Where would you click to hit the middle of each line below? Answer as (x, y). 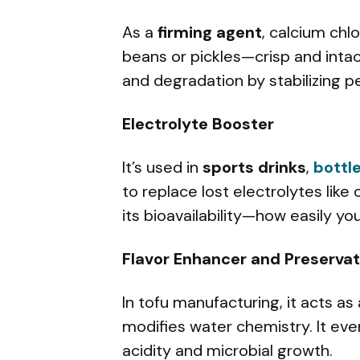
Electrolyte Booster (198, 123)
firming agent (210, 32)
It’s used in (162, 167)
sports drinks (254, 167)
